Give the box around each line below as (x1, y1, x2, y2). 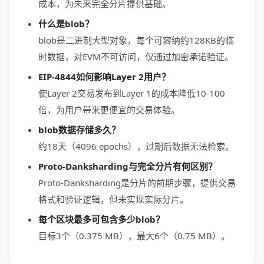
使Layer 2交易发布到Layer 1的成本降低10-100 (38, 87, 225, 99)
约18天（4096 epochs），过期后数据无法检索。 (38, 140, 234, 152)
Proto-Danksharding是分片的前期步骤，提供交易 (38, 177, 236, 189)
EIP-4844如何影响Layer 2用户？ (38, 71, 170, 82)
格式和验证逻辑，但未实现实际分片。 (38, 193, 189, 205)
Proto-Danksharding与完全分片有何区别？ (38, 160, 217, 172)
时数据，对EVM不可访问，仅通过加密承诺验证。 (38, 51, 233, 62)
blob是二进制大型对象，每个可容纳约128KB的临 (38, 34, 234, 46)
